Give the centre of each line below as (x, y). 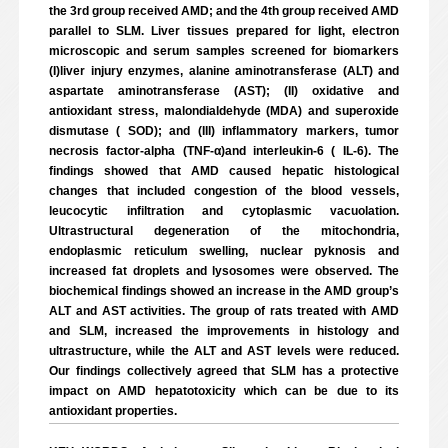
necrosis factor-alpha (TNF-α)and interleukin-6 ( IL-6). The (224, 151)
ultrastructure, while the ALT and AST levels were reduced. (224, 351)
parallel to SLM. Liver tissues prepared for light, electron (224, 31)
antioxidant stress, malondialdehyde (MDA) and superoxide (224, 111)
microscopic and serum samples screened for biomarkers (224, 51)
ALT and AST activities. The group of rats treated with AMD (224, 311)
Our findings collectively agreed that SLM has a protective (224, 371)
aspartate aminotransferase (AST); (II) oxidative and (224, 91)
